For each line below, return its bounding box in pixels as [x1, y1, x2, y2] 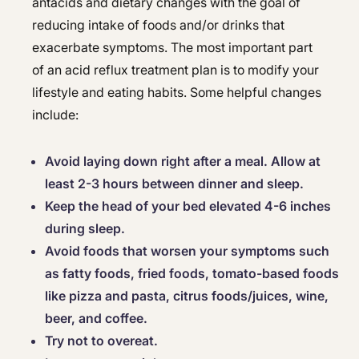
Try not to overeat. [45, 333, 158, 349]
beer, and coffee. [45, 310, 147, 326]
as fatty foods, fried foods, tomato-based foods [45, 265, 339, 281]
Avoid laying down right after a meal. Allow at [45, 153, 321, 169]
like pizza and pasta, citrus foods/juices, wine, [45, 288, 329, 304]
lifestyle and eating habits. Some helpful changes [32, 84, 321, 100]
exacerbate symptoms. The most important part [32, 39, 313, 55]
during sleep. [45, 220, 125, 236]
